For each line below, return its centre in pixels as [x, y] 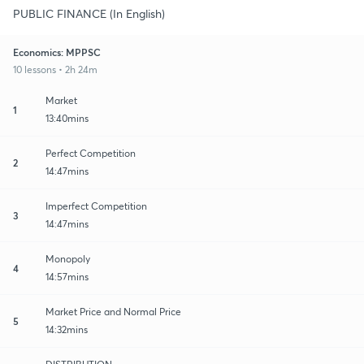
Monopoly [68, 258]
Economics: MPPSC [57, 52]
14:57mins [67, 276]
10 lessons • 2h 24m [55, 69]
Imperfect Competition [96, 206]
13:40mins [67, 118]
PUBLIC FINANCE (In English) [89, 13]
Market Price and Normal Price [113, 311]
